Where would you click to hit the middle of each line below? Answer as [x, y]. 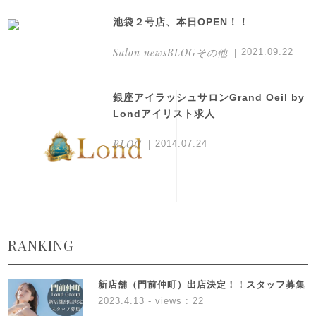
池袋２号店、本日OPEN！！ [181, 22]
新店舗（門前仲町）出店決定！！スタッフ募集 [201, 285]
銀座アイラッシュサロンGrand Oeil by [209, 98]
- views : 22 [174, 301]
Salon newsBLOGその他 [171, 52]
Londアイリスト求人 [164, 114]
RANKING [41, 245]
